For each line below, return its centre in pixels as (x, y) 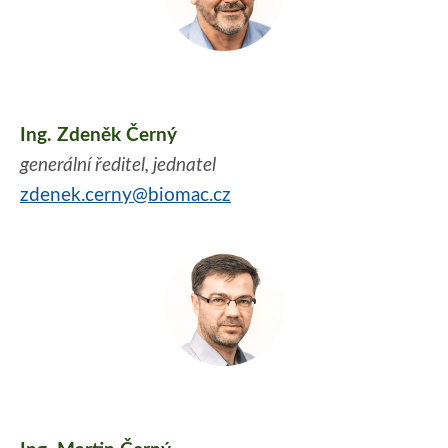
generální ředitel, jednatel (118, 166)
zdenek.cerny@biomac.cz (125, 196)
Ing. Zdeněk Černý (98, 136)
